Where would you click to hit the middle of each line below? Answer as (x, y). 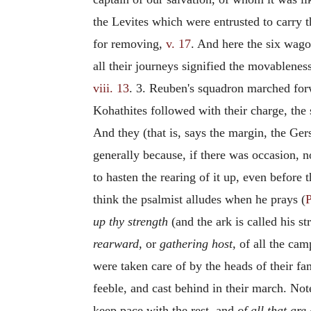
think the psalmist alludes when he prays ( (199, 199)
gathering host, (198, 244)
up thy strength (131, 221)
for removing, (129, 44)
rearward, (118, 244)
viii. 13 (111, 88)
